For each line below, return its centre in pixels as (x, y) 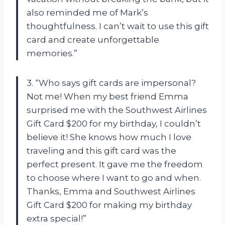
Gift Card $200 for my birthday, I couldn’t (114, 124)
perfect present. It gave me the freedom (115, 164)
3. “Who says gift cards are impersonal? (111, 83)
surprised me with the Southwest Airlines (117, 110)
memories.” (52, 53)
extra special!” (57, 219)
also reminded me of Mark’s (87, 13)
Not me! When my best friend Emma (107, 97)
